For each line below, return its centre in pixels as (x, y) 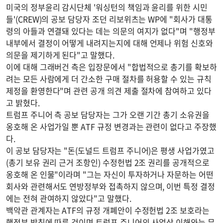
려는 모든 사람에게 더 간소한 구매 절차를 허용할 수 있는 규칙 (109, 78)
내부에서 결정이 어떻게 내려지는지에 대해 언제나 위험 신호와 (110, 43)
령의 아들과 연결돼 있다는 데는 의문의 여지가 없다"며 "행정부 (111, 31)
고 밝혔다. (23, 102)
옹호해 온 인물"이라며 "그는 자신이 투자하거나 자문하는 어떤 (110, 174)
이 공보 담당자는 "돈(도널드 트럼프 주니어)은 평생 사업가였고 (110, 150)
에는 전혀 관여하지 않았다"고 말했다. (69, 198)
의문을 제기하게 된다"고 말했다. (60, 55)
